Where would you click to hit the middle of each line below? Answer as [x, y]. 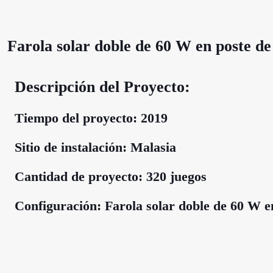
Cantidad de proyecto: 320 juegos [111, 176]
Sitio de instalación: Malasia [95, 147]
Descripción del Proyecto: [102, 87]
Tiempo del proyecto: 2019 [91, 118]
